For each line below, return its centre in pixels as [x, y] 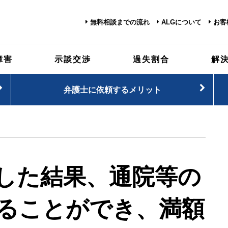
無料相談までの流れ [120, 22]
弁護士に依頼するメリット [112, 89]
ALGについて [181, 22]
